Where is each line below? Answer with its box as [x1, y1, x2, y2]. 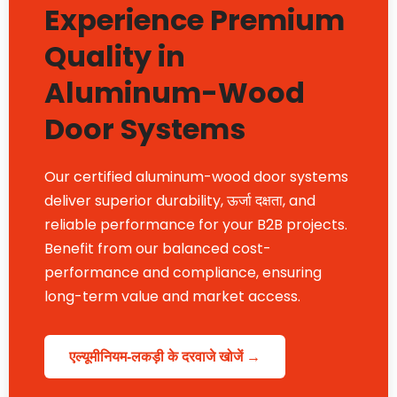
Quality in [44, 36, 185, 77]
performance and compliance [44, 262, 256, 284]
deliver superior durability [44, 191, 221, 212]
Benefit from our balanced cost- [44, 238, 271, 260]
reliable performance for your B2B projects [44, 214, 345, 236]
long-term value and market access [44, 286, 298, 307]
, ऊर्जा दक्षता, [221, 191, 289, 212]
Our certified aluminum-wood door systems [44, 167, 348, 188]
